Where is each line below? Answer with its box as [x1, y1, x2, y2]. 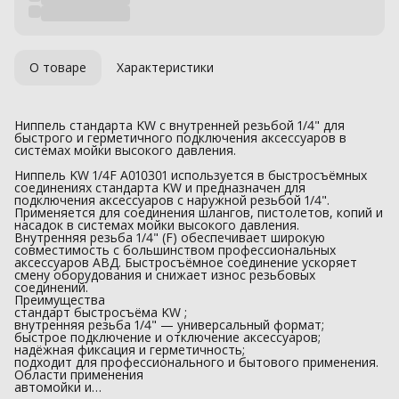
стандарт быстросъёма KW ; [14, 303, 187, 321]
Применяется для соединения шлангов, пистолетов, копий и [14, 203, 383, 221]
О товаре [29, 58, 86, 76]
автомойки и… [14, 378, 102, 395]
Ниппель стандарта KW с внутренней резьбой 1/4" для [14, 116, 345, 134]
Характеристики [117, 58, 214, 76]
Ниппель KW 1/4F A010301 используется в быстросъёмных [14, 166, 367, 183]
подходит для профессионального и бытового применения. [14, 353, 379, 370]
